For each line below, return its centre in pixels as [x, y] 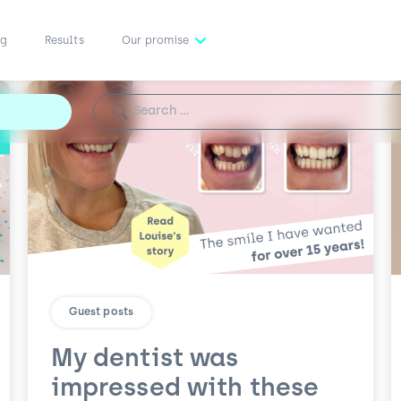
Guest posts [101, 312]
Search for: [129, 100]
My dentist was [145, 359]
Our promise [155, 41]
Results [64, 41]
